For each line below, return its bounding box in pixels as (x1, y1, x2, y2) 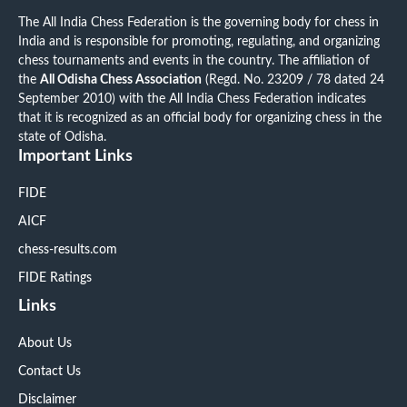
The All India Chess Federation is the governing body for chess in (18, 16, 379, 30)
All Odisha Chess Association (40, 74, 202, 87)
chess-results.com (18, 243, 117, 257)
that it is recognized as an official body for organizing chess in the (18, 112, 382, 125)
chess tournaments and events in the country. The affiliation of (18, 55, 370, 68)
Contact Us (18, 365, 81, 379)
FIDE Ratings (18, 272, 92, 285)
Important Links (18, 148, 133, 165)
